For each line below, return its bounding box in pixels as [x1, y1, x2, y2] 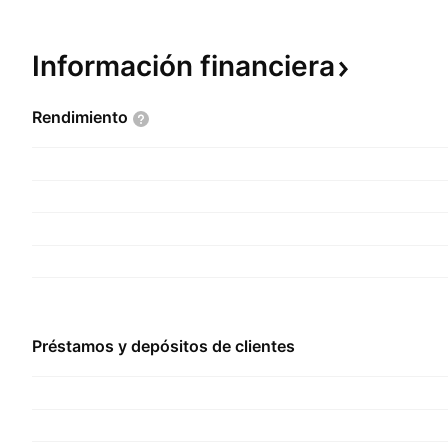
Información [32, 49, 200, 83]
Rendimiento [32, 107, 128, 127]
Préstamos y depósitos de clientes [32, 336, 295, 356]
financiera [200, 49, 335, 83]
